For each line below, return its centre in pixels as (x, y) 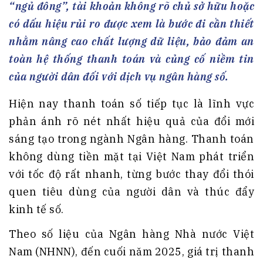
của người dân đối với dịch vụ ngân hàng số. (119, 77)
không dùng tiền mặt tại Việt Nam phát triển (131, 157)
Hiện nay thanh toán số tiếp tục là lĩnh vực (131, 104)
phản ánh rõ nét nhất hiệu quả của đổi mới (131, 122)
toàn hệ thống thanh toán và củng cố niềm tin (131, 59)
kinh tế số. (36, 210)
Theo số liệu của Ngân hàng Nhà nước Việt (131, 234)
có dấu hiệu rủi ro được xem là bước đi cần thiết (131, 24)
